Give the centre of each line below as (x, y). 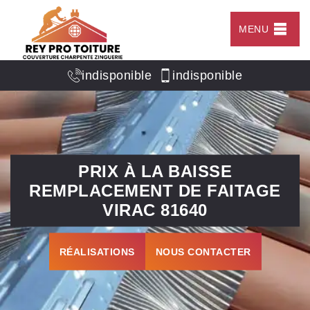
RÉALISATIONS (97, 252)
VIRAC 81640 (155, 210)
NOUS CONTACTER (203, 252)
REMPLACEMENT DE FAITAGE (155, 190)
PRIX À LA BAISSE (155, 171)
